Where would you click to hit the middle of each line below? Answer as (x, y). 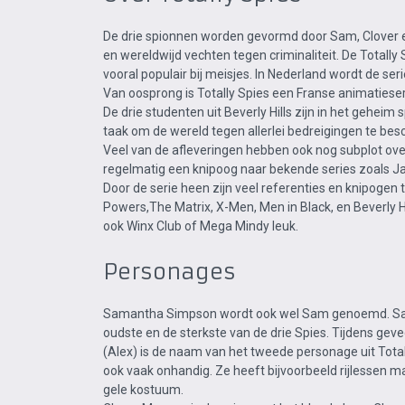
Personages (170, 272)
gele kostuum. (143, 390)
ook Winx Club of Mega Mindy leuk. (201, 226)
